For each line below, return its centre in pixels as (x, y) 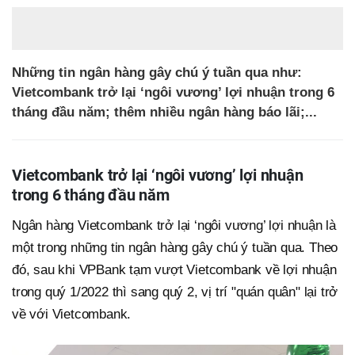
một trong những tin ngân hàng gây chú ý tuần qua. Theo (175, 248)
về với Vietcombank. (72, 315)
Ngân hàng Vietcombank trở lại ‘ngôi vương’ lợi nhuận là (174, 226)
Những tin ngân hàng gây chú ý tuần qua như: (157, 73)
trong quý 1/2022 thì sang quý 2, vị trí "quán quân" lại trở (175, 292)
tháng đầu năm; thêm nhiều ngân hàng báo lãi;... (164, 112)
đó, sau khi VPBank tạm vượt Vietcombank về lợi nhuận (174, 270)
